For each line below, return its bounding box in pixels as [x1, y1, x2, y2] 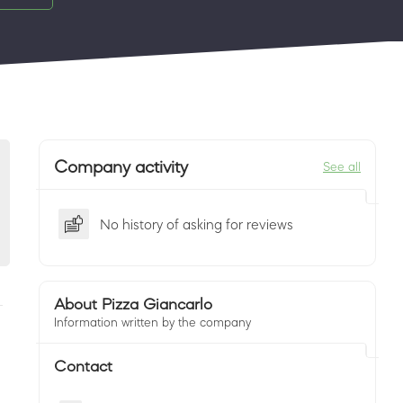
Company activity [54, 157, 188, 175]
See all [323, 160, 361, 173]
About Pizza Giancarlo [54, 296, 212, 312]
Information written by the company [54, 316, 251, 328]
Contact [54, 358, 112, 374]
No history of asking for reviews [100, 217, 293, 231]
